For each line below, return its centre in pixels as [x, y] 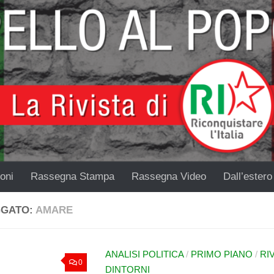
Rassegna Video [169, 177]
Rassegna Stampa [72, 177]
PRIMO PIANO [222, 255]
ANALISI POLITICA [144, 255]
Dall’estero [248, 177]
